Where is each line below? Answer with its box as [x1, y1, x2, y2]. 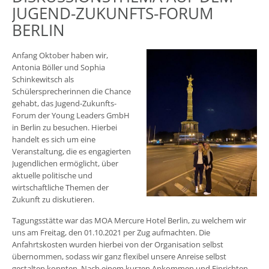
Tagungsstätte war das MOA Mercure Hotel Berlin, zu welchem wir [12, 215, 246, 226]
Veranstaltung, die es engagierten [12, 146, 131, 157]
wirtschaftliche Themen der [12, 182, 109, 193]
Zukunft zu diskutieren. [12, 194, 94, 205]
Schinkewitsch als [12, 74, 74, 85]
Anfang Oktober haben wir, [12, 50, 108, 61]
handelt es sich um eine [12, 134, 95, 145]
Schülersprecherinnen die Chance [12, 86, 131, 97]
